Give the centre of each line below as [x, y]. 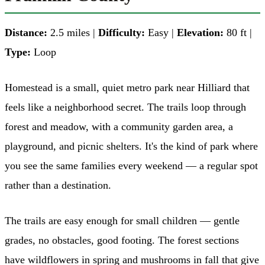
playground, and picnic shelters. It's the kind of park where [131, 146]
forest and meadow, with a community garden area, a [119, 126]
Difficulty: [122, 32]
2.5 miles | [73, 32]
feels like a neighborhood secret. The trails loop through [125, 107]
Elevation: [200, 32]
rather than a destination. [58, 185]
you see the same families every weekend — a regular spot [131, 165]
